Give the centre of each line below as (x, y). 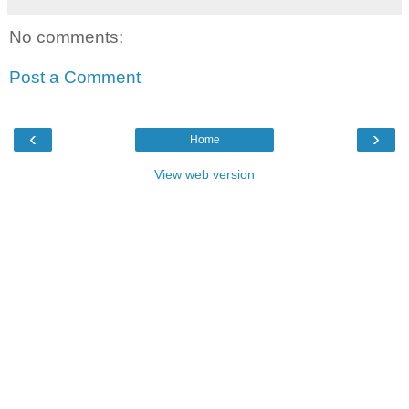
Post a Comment (75, 77)
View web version (204, 175)
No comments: (66, 37)
